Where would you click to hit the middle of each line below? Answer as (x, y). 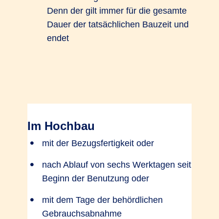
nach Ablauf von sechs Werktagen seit (117, 165)
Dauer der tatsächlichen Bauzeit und (118, 24)
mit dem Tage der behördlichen (102, 200)
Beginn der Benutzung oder (96, 178)
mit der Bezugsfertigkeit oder (98, 143)
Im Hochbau (61, 126)
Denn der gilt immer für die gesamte (117, 11)
